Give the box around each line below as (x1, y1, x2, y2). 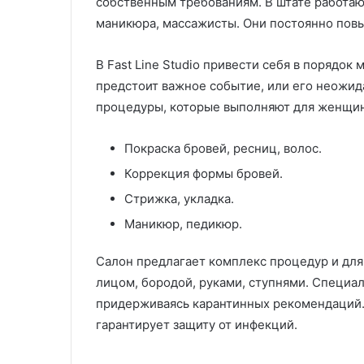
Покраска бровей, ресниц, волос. (124, 141, 322, 156)
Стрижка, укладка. (124, 191, 234, 206)
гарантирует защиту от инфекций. (96, 317, 297, 332)
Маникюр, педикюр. (124, 216, 242, 232)
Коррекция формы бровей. (124, 166, 283, 181)
